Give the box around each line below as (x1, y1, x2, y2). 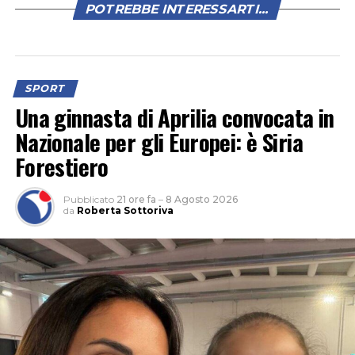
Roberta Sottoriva (76, 204, 174, 216)
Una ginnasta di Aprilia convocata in (14, 100, 334, 134)
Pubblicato (63, 193, 114, 205)
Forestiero (14, 149, 109, 183)
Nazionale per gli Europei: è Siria (14, 124, 303, 158)
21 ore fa (116, 193, 156, 205)
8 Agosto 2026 (165, 193, 238, 205)
